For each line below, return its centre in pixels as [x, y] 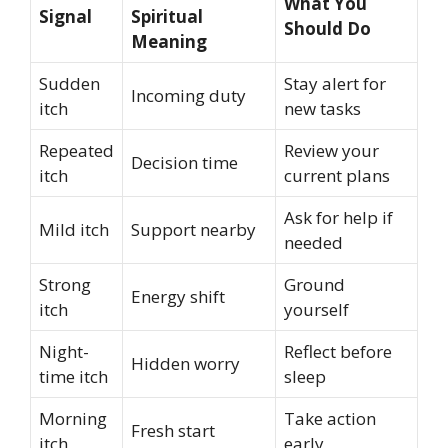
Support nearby [193, 229]
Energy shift [178, 296]
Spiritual [167, 16]
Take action [330, 418]
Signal [65, 16]
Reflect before [338, 351]
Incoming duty [188, 95]
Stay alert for [335, 83]
